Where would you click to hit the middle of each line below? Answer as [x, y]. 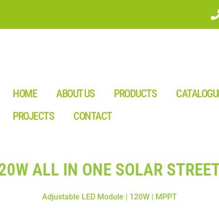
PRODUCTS [135, 94]
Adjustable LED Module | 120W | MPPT [109, 197]
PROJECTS [33, 116]
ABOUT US [76, 94]
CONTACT [93, 116]
